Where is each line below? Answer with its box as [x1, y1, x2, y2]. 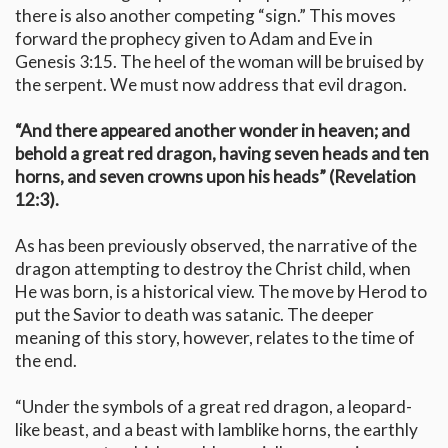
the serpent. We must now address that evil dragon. [15, 74, 407, 96]
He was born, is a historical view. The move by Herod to [15, 281, 427, 303]
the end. [15, 350, 77, 372]
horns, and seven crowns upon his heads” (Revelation [15, 166, 416, 188]
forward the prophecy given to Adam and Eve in [15, 28, 373, 50]
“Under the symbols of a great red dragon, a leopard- [15, 396, 412, 418]
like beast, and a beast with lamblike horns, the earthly [15, 419, 418, 441]
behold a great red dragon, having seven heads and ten [15, 143, 429, 165]
